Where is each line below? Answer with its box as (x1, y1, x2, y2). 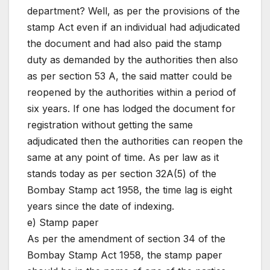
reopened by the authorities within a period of (27, 86, 236, 99)
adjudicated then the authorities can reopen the (27, 135, 243, 148)
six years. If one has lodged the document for (27, 102, 236, 115)
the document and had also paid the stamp (27, 37, 222, 50)
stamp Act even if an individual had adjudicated (27, 21, 240, 34)
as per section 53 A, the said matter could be (27, 70, 232, 83)
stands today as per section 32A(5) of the (27, 168, 216, 180)
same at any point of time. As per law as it (27, 151, 219, 164)
